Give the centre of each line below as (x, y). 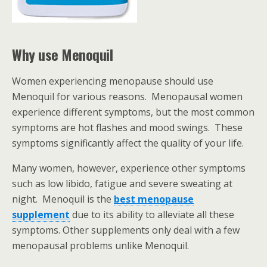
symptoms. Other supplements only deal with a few (126, 230)
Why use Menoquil (63, 54)
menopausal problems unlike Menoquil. (100, 245)
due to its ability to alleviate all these (152, 214)
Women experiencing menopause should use (113, 81)
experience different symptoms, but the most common (133, 112)
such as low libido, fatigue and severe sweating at (122, 183)
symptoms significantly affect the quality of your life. (128, 143)
